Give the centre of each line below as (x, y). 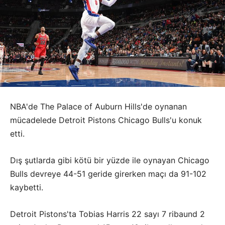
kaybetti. (27, 187)
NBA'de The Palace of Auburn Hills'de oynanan (98, 106)
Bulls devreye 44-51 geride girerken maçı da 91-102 (108, 174)
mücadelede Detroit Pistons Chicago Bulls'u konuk (106, 120)
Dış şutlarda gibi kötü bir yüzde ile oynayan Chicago (110, 160)
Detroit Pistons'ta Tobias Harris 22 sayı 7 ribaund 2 (107, 214)
